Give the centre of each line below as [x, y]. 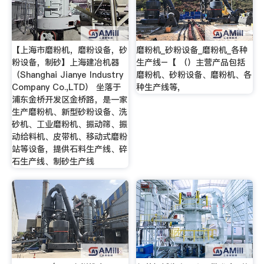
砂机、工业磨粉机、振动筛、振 [69, 125]
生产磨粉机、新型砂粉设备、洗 [69, 112]
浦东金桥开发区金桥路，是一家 [69, 100]
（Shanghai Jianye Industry [67, 75]
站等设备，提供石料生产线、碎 [69, 149]
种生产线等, [158, 88]
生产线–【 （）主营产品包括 [191, 63]
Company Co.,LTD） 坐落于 [66, 88]
